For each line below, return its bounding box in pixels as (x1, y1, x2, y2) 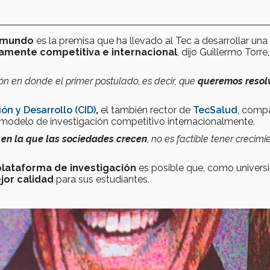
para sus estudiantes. (54, 174, 149, 186)
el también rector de (98, 104, 193, 116)
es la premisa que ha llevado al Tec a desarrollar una (34, 35, 268, 47)
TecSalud (193, 104, 237, 116)
